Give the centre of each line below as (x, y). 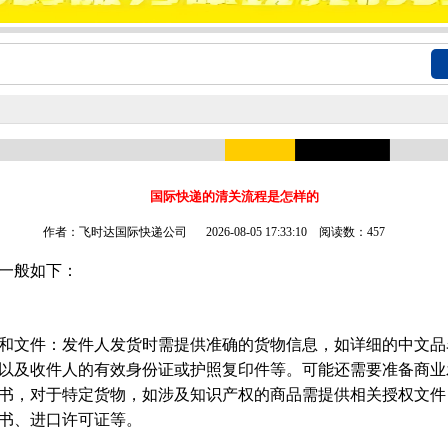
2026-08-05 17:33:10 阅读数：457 (292, 232)
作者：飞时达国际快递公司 (119, 232)
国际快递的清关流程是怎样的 (234, 196)
